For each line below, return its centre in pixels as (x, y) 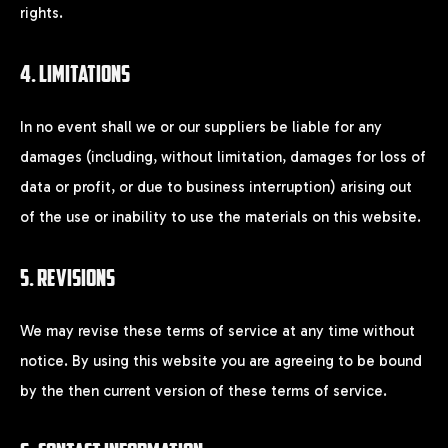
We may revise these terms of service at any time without (217, 330)
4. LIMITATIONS (75, 73)
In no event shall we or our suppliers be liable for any (201, 126)
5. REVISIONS (67, 277)
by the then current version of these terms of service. (203, 390)
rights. (41, 12)
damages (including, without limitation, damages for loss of (223, 156)
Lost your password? (126, 143)
